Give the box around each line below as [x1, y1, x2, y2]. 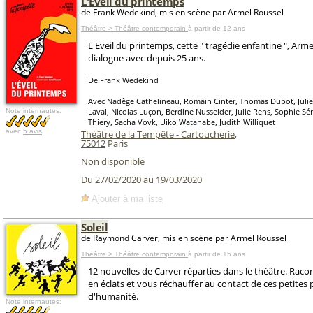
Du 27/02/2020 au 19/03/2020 [81, 173, 202, 187]
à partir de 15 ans [188, 250, 245, 258]
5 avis [23, 127, 42, 135]
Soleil [81, 220, 108, 234]
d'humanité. [88, 290, 138, 303]
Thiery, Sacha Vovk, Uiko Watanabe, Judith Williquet [88, 117, 275, 127]
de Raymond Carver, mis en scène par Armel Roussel [81, 232, 286, 244]
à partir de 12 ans [188, 24, 245, 32]
